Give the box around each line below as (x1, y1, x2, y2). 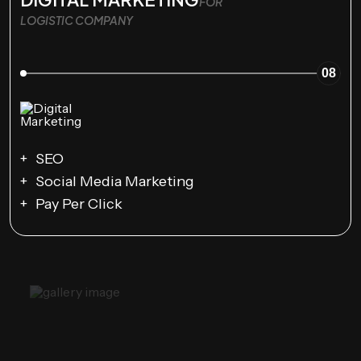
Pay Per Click (35, 195, 122, 214)
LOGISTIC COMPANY (20, 13, 133, 28)
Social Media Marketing (35, 172, 194, 191)
